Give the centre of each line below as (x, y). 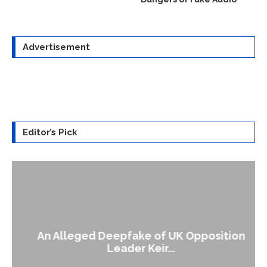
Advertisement (56, 47)
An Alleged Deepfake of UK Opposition (133, 236)
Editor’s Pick (50, 133)
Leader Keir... (133, 249)
